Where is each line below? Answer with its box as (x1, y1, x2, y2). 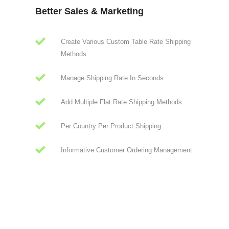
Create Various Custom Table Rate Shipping (61, 38, 191, 46)
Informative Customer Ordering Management (61, 146, 192, 154)
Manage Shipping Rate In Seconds (61, 74, 164, 82)
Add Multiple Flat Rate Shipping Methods (61, 98, 182, 106)
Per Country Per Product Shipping (61, 122, 161, 130)
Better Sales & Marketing (35, 6, 144, 17)
